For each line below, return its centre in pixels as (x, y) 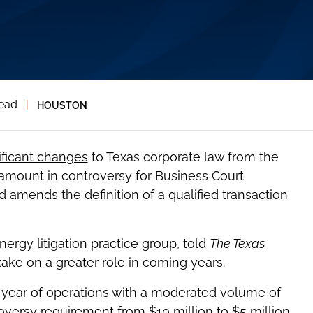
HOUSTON (62, 105)
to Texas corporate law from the (183, 157)
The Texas (237, 244)
